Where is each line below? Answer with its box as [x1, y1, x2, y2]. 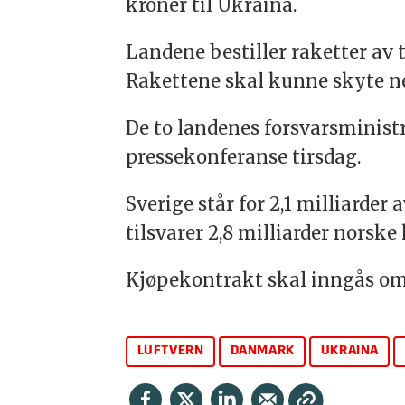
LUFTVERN [137, 344, 204, 359]
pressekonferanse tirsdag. [126, 145, 362, 168]
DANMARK [230, 344, 295, 359]
